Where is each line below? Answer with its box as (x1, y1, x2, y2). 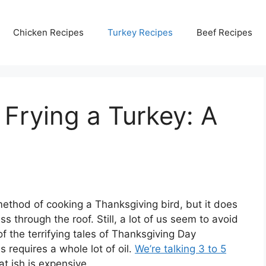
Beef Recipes (197, 26, 252, 38)
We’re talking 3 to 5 (135, 242, 226, 255)
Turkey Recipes (107, 26, 173, 38)
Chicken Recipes (13, 26, 84, 38)
